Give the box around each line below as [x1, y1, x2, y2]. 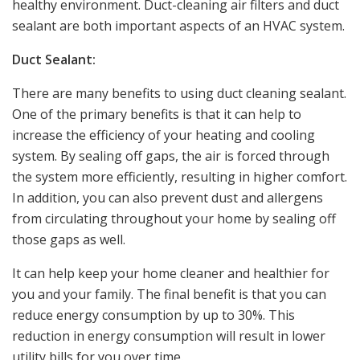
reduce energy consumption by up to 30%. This [12, 306, 295, 325]
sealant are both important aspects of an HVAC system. [12, 17, 345, 35]
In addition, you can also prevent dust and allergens [12, 189, 323, 207]
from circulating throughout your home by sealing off [12, 210, 336, 228]
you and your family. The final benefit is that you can [12, 285, 326, 304]
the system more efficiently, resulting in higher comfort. [12, 168, 347, 186]
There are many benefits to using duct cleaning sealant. [12, 84, 346, 103]
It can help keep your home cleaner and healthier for [12, 264, 329, 283]
